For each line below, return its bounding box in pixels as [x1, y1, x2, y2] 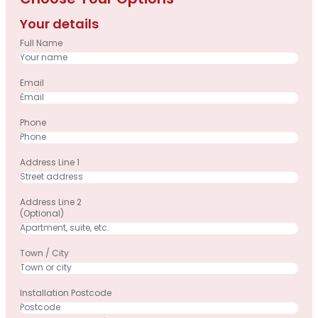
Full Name [20, 40, 62, 49]
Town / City [20, 250, 69, 259]
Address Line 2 [20, 199, 82, 208]
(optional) [20, 210, 64, 219]
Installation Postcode [20, 290, 111, 299]
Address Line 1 [20, 159, 79, 168]
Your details [20, 18, 99, 33]
